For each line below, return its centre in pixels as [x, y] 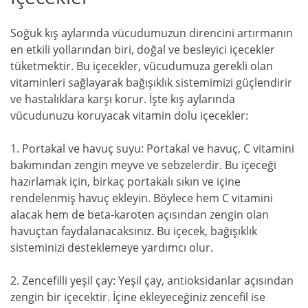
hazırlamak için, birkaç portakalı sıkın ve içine [125, 181]
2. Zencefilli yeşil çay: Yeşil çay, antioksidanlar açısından [152, 280]
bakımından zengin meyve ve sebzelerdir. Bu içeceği [143, 165]
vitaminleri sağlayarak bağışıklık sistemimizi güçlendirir [151, 82]
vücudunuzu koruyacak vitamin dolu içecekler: [129, 115]
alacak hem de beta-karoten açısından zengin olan [140, 214]
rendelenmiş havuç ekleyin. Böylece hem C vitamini [142, 198]
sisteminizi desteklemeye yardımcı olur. [112, 247]
